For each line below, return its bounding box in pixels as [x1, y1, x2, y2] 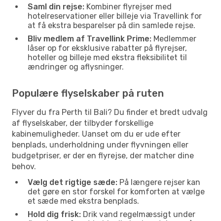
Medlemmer [151, 34, 196, 43]
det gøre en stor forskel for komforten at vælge [28, 186, 205, 196]
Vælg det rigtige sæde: [28, 177, 117, 187]
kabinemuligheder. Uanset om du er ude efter [12, 129, 181, 139]
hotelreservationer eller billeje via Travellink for [28, 11, 202, 21]
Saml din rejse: [28, 1, 84, 11]
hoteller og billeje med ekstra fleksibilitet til [28, 52, 187, 62]
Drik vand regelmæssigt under [81, 209, 195, 219]
